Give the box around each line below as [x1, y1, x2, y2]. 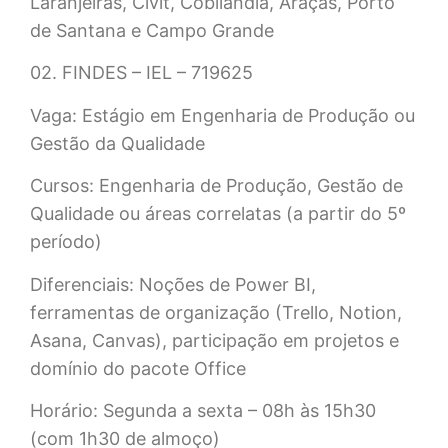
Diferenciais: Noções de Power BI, [30, 273, 316, 295]
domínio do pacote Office [30, 357, 246, 379]
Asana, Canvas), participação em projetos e [30, 329, 399, 351]
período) [30, 231, 102, 253]
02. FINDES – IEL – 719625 [30, 62, 253, 84]
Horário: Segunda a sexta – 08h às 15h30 [30, 400, 376, 422]
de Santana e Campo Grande [30, 20, 274, 42]
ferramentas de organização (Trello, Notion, [30, 301, 402, 323]
